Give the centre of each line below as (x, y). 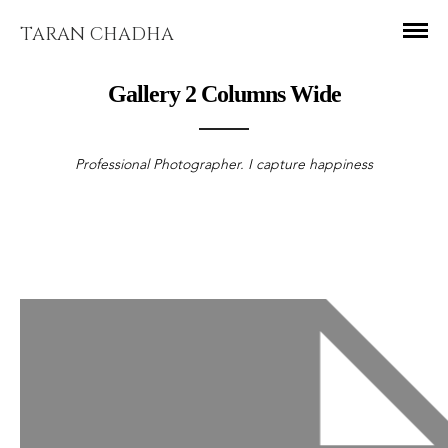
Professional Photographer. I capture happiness (224, 164)
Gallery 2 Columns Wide (224, 94)
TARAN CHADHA (97, 34)
